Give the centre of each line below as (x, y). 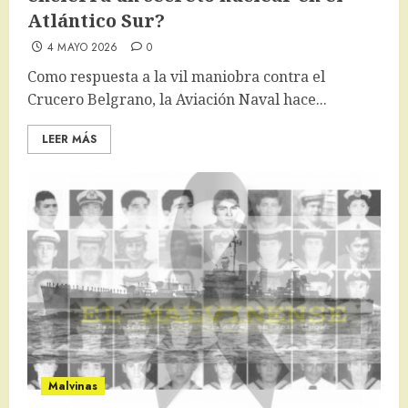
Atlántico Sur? (96, 21)
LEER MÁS (69, 140)
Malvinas (73, 387)
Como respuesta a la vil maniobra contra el (176, 77)
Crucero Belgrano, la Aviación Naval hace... (177, 100)
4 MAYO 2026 (82, 48)
